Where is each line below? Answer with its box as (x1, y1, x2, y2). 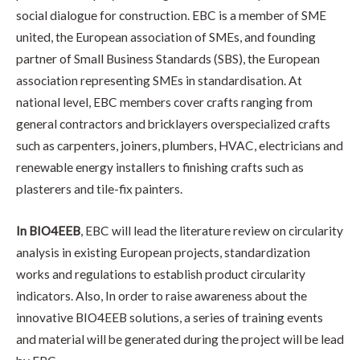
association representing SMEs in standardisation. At (16, 72, 302, 88)
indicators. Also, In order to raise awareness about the (16, 288, 307, 303)
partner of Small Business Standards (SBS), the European (16, 51, 320, 66)
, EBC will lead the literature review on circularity (80, 223, 343, 238)
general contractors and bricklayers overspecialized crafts (16, 116, 330, 131)
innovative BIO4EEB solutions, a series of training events (16, 309, 323, 325)
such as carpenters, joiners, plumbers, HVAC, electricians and (16, 137, 343, 153)
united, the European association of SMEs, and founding (16, 29, 316, 44)
